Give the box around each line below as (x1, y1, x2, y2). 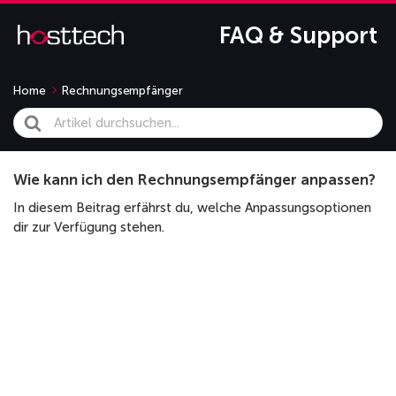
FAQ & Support (218, 22, 377, 50)
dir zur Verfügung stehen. (13, 219, 164, 236)
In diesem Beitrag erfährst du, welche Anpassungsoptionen (13, 200, 371, 217)
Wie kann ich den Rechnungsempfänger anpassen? (13, 171, 376, 189)
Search (13, 110, 59, 127)
